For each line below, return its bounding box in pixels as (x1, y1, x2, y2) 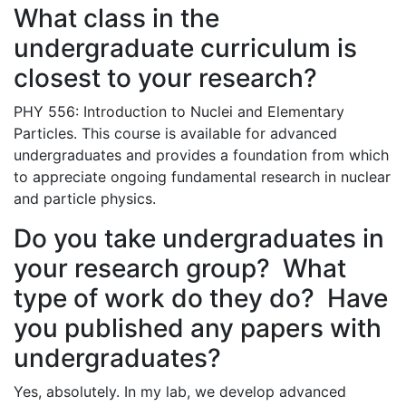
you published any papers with (14, 312, 382, 343)
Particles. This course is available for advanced (14, 123, 337, 142)
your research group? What (14, 252, 346, 284)
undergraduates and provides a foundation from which (14, 145, 389, 164)
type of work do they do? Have (14, 282, 388, 314)
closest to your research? (14, 62, 317, 93)
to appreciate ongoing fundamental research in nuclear (14, 167, 391, 186)
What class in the (14, 2, 219, 34)
